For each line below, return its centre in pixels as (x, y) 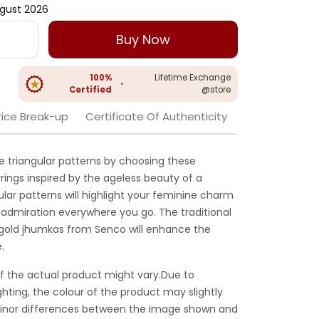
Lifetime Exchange (193, 78)
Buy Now (143, 40)
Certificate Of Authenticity (156, 117)
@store (216, 90)
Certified (91, 90)
